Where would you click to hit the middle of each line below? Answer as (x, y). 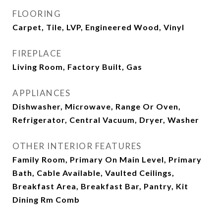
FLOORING (37, 14)
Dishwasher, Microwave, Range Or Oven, (97, 106)
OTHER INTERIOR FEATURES (77, 146)
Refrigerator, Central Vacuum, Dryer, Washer (106, 120)
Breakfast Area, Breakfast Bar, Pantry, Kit (100, 186)
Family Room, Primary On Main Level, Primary (107, 159)
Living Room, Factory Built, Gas (77, 67)
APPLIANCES (41, 93)
